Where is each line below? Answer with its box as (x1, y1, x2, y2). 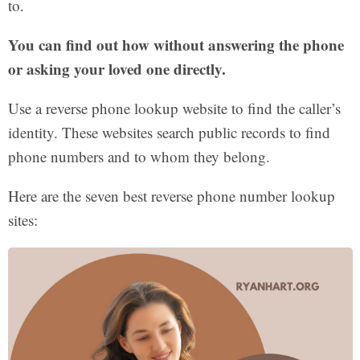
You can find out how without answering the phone (7, 33, 344, 55)
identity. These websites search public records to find (7, 121, 330, 142)
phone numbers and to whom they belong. (7, 145, 270, 166)
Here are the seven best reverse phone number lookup (7, 185, 335, 206)
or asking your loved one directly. (7, 57, 226, 80)
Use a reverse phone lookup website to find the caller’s (7, 97, 341, 118)
